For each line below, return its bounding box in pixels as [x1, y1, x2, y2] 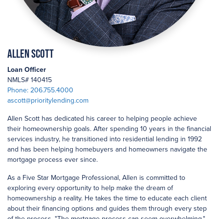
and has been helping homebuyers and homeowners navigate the [7, 145, 207, 153]
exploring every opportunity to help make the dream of [7, 184, 173, 192]
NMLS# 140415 [7, 76, 52, 84]
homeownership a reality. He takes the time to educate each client [7, 194, 207, 202]
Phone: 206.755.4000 [7, 86, 73, 94]
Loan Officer [7, 66, 46, 74]
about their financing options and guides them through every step [7, 204, 207, 213]
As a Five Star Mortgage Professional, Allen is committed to [7, 174, 185, 182]
